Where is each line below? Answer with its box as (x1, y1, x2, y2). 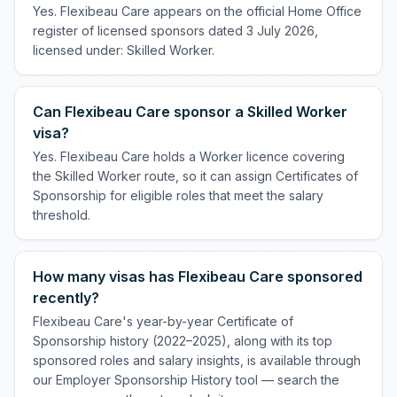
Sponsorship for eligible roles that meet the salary (33, 188, 323, 203)
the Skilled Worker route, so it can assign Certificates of (33, 168, 358, 183)
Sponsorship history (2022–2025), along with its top (33, 333, 332, 348)
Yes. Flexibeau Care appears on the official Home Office (33, 4, 362, 19)
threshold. (33, 207, 90, 222)
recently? (33, 289, 99, 307)
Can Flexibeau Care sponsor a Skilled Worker (33, 103, 347, 121)
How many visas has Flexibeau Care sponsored (33, 268, 362, 285)
